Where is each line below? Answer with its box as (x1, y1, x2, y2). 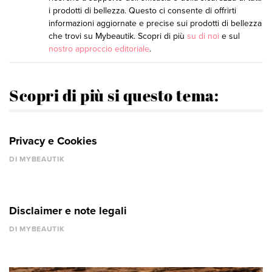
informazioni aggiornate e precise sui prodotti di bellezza (49, 16, 262, 30)
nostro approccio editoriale (49, 42, 149, 55)
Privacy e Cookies (9, 132, 97, 149)
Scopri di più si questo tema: (9, 84, 219, 106)
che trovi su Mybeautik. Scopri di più (49, 29, 187, 42)
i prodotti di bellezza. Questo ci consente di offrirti (49, 4, 236, 17)
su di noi (187, 29, 219, 42)
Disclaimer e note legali (9, 202, 127, 219)
